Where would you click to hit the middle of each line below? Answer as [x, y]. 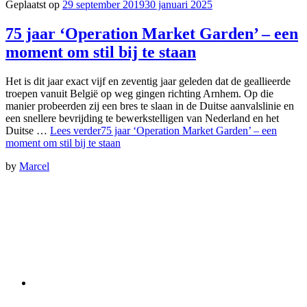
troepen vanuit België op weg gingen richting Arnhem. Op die [139, 93]
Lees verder [75, 130]
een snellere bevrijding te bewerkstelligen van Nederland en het [142, 118]
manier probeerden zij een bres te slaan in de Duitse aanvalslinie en [150, 106]
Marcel [34, 166]
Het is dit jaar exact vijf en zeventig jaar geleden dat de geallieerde [148, 81]
